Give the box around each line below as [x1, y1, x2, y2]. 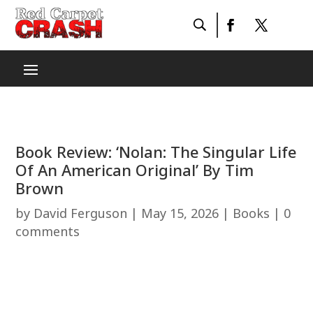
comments [15, 223, 80, 240]
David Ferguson [34, 205, 128, 221]
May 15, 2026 [141, 205, 219, 221]
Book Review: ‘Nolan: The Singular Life [15, 141, 297, 162]
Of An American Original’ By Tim [15, 159, 254, 180]
